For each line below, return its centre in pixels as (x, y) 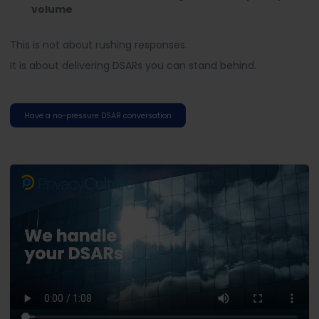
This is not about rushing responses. (99, 45)
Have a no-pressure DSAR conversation (98, 115)
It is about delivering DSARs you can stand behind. (133, 66)
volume (52, 9)
